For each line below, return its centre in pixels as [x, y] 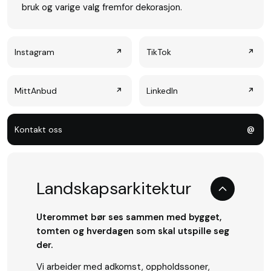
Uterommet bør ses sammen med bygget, [129, 217]
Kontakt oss [38, 129]
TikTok [159, 52]
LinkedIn [162, 90]
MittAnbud [36, 90]
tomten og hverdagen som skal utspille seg [133, 231]
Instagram [34, 52]
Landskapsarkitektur [114, 189]
